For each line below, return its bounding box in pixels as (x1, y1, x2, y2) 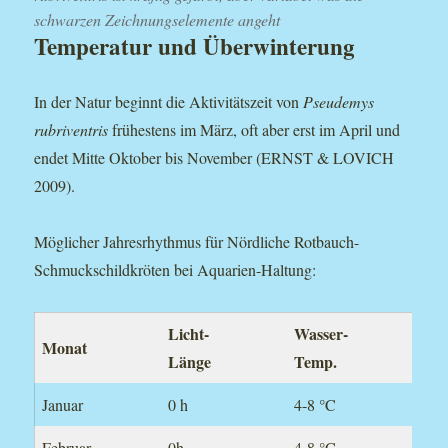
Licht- (168, 322, 210, 346)
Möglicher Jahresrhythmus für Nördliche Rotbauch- (34, 231, 360, 253)
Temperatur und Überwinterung (34, 29, 356, 64)
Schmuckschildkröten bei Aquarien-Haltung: (34, 259, 317, 281)
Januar (42, 394, 84, 416)
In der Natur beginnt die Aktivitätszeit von (34, 91, 304, 113)
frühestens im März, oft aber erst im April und (108, 119, 401, 141)
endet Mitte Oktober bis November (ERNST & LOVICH (34, 147, 395, 169)
